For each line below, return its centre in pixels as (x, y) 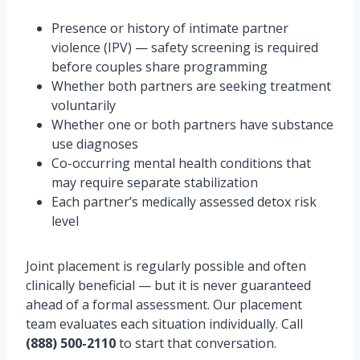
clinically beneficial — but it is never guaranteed (168, 285)
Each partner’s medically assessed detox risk (184, 202)
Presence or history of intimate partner (170, 28)
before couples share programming (160, 67)
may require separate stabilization (155, 182)
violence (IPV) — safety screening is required (185, 47)
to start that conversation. (196, 343)
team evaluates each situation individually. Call (164, 324)
